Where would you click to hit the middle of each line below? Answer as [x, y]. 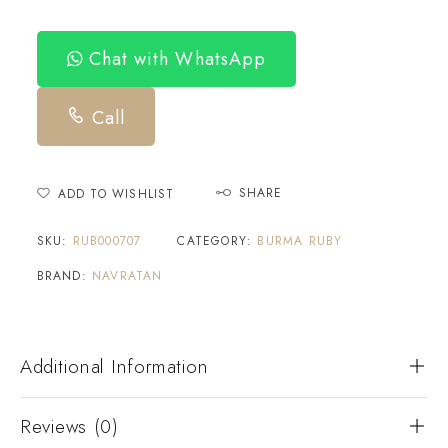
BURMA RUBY [300, 240]
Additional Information [114, 366]
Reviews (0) [69, 426]
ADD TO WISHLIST [116, 193]
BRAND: [64, 275]
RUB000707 [107, 240]
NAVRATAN [127, 275]
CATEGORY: [217, 240]
